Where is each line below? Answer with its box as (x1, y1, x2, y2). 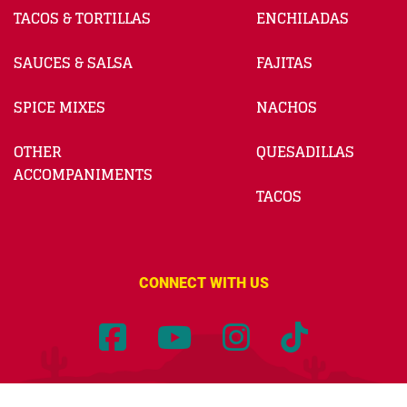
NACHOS (256, 94, 317, 121)
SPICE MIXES (14, 94, 105, 121)
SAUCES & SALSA (14, 50, 133, 76)
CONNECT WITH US (138, 274, 269, 293)
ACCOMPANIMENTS (14, 162, 153, 188)
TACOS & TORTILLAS (14, 5, 151, 32)
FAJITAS (256, 50, 313, 76)
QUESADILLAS (256, 139, 354, 165)
